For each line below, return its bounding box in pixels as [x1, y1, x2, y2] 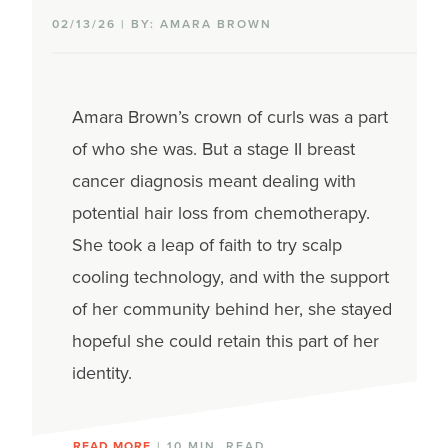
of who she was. [71, 136, 202, 162]
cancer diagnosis [71, 168, 208, 194]
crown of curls [193, 104, 304, 130]
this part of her [265, 328, 379, 354]
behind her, [214, 296, 308, 322]
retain [216, 328, 261, 354]
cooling [71, 264, 129, 290]
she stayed [307, 296, 392, 322]
